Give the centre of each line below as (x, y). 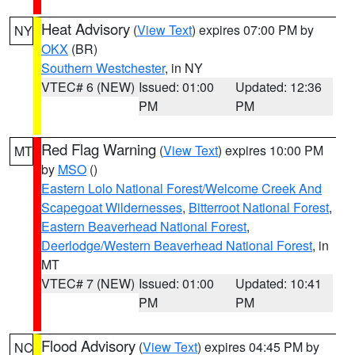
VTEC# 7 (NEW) (88, 283)
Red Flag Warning (99, 149)
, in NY (184, 68)
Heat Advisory (86, 29)
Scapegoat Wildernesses (112, 207)
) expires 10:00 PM (271, 150)
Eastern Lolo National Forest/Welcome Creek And (181, 188)
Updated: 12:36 (279, 87)
